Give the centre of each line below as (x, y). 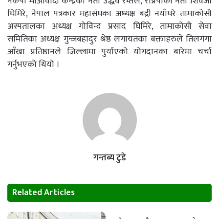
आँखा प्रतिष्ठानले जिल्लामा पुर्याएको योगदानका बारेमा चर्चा (109, 52)
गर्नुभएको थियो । (33, 65)
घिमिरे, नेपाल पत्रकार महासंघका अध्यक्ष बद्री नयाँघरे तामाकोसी (109, 14)
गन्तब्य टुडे (109, 158)
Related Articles (44, 193)
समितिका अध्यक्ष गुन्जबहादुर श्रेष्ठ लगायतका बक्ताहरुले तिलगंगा (109, 39)
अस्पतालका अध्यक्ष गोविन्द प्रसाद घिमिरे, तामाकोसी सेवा (109, 27)
